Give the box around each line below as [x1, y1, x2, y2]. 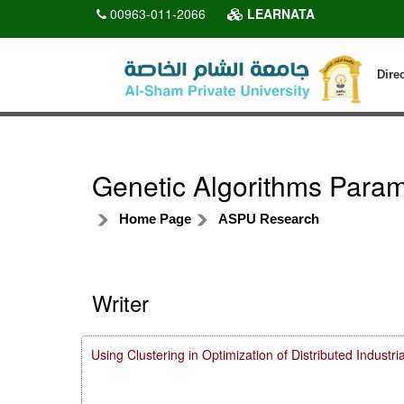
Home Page [119, 210, 191, 226]
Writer [92, 286, 149, 318]
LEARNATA [243, 5, 315, 23]
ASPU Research [218, 210, 319, 226]
